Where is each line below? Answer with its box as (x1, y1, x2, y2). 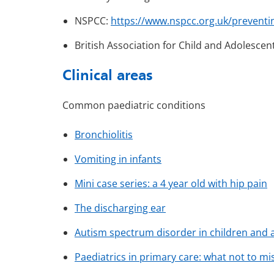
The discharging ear (75, 201, 166, 215)
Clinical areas (62, 66, 153, 84)
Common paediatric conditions (62, 98, 206, 113)
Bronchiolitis (75, 128, 133, 142)
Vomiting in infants (75, 152, 161, 166)
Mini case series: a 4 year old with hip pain (75, 177, 267, 191)
